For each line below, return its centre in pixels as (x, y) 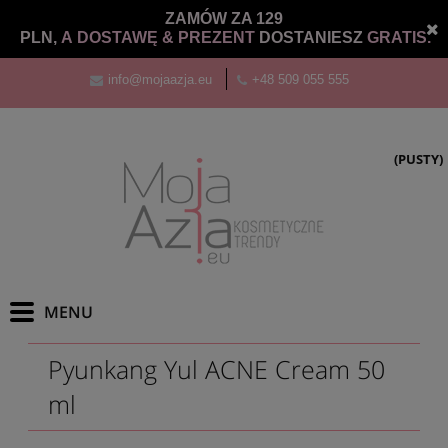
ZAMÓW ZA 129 (224, 18)
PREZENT (218, 37)
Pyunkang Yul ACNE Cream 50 (216, 369)
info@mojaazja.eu (159, 79)
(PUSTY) (418, 159)
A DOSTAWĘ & (119, 37)
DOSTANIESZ (313, 37)
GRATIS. (399, 37)
